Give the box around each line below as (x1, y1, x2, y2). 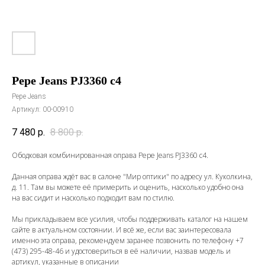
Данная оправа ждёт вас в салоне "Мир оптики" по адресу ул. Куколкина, (12, 172, 253, 182)
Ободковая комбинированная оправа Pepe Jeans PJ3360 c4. (12, 150, 208, 161)
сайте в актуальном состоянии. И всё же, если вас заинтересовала (12, 225, 231, 235)
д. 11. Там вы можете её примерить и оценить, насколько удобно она (12, 182, 244, 193)
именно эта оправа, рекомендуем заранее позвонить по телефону (12, 235, 235, 246)
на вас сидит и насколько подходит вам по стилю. (12, 193, 174, 203)
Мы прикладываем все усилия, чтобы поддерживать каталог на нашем (12, 214, 248, 225)
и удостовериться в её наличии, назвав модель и (63, 246, 231, 257)
